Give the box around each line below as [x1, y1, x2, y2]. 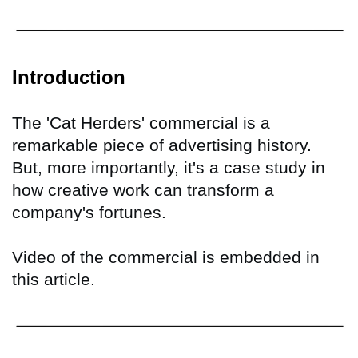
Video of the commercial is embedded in [12, 247, 320, 266]
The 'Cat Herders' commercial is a [12, 113, 270, 132]
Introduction [12, 66, 125, 88]
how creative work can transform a [12, 180, 274, 199]
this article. [12, 269, 95, 288]
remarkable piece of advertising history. [12, 135, 312, 154]
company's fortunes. [12, 202, 166, 221]
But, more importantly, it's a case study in [12, 157, 325, 177]
